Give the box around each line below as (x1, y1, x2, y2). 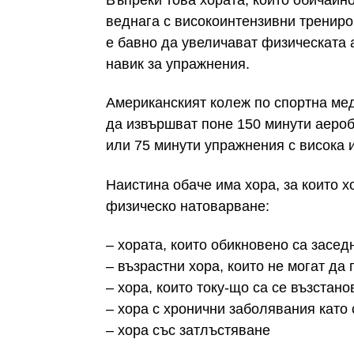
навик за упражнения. (106, 55, 250, 72)
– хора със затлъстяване (106, 322, 270, 339)
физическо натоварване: (106, 198, 269, 214)
